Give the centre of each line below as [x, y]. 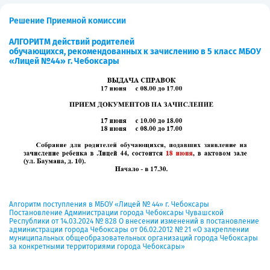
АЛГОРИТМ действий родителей [72, 42]
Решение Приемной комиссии [67, 21]
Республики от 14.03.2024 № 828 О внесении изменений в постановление [134, 221]
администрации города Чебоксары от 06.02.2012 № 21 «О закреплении [129, 230]
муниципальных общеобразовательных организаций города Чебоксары [133, 238]
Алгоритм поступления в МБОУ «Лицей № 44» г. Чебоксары [109, 204]
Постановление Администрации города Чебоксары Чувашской [116, 213]
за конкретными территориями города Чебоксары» [97, 246]
